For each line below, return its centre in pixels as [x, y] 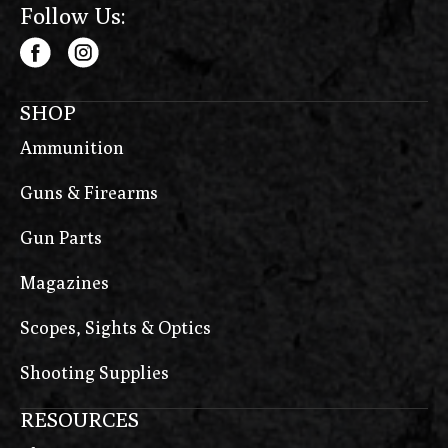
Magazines [64, 283]
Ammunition [72, 148]
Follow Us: [73, 16]
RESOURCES [79, 420]
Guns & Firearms [89, 193]
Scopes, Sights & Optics [115, 328]
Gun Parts [61, 238]
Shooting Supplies [94, 373]
